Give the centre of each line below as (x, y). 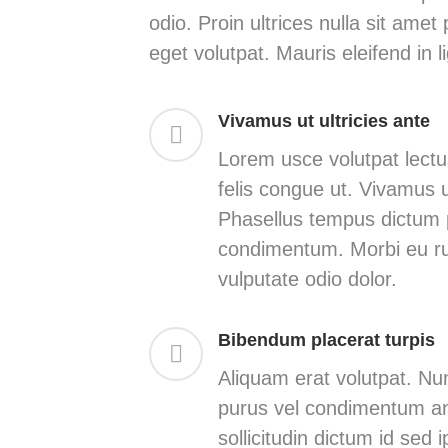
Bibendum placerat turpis (326, 340)
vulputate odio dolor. (307, 279)
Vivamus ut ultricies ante (323, 121)
